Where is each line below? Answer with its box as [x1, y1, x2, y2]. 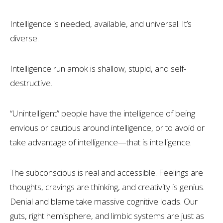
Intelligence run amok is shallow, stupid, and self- [10, 63, 186, 74]
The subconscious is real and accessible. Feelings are [10, 167, 203, 178]
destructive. [10, 77, 52, 89]
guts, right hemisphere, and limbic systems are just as [10, 210, 204, 222]
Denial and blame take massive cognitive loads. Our [10, 196, 198, 207]
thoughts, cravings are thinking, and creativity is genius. [10, 181, 205, 193]
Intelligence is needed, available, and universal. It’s [10, 18, 192, 29]
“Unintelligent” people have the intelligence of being [10, 108, 195, 119]
